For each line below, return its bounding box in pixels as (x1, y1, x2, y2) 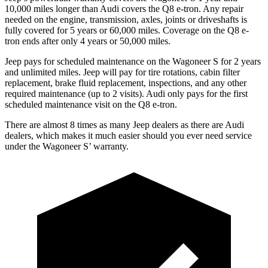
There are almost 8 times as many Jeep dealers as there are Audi (5, 119, 244, 130)
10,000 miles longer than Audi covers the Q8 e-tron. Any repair (5, 3, 243, 14)
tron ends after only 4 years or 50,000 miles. (5, 35, 170, 46)
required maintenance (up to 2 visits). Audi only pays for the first (5, 88, 248, 99)
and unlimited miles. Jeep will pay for (5, 66, 146, 77)
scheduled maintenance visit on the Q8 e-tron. (5, 99, 177, 109)
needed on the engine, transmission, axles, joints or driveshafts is (5, 14, 247, 25)
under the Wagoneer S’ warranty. (5, 141, 129, 151)
